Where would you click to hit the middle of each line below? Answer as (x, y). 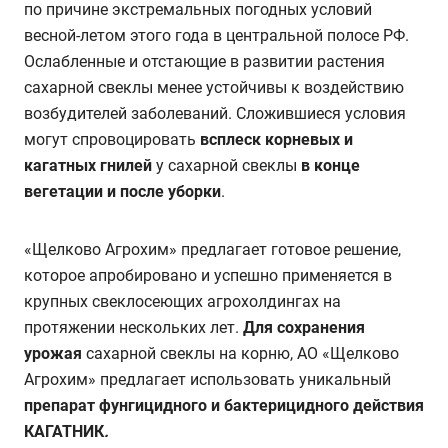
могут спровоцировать (112, 139)
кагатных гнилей (88, 165)
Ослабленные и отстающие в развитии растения (204, 61)
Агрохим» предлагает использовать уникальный (207, 379)
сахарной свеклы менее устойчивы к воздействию (214, 87)
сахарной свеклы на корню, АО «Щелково (240, 353)
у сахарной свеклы (226, 165)
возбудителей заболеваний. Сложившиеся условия (215, 113)
